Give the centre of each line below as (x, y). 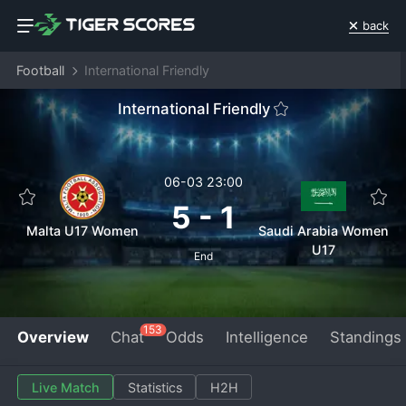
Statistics (155, 387)
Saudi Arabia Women (323, 231)
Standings (365, 337)
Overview (53, 337)
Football (40, 71)
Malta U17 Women (83, 231)
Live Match (65, 387)
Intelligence (266, 337)
